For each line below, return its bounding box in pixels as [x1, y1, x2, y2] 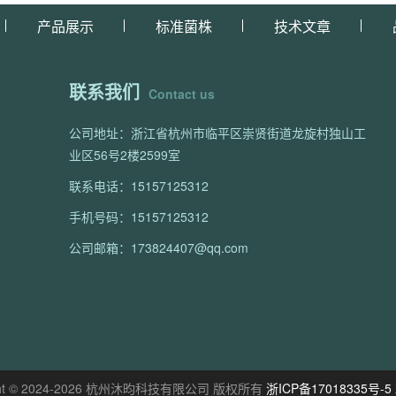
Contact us [148, 85, 215, 103]
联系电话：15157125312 [69, 177, 209, 194]
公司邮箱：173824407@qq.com [69, 239, 248, 256]
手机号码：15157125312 [69, 208, 209, 225]
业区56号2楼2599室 [69, 146, 180, 164]
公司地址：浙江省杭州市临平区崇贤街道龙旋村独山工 [69, 124, 366, 141]
